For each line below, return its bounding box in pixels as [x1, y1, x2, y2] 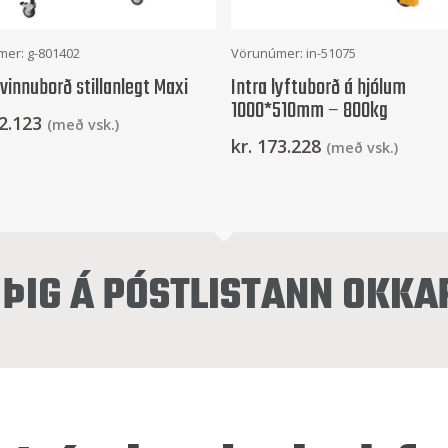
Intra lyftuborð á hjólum [230, 69, 406, 106]
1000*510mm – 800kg [230, 92, 388, 129]
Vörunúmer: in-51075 [230, 44, 356, 62]
